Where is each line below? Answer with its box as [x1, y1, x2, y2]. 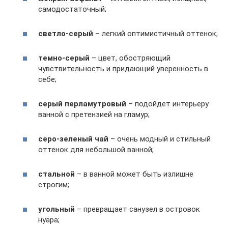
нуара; [38, 215, 60, 225]
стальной [38, 169, 75, 179]
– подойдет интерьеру [126, 99, 209, 109]
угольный [38, 205, 75, 214]
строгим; [38, 180, 69, 190]
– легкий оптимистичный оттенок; [93, 29, 218, 39]
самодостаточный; [38, 5, 106, 14]
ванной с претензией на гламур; [38, 110, 150, 120]
